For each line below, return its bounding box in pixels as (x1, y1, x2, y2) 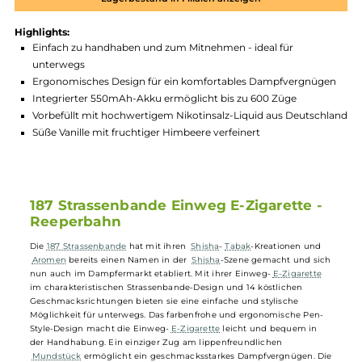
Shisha (212, 347, 244, 360)
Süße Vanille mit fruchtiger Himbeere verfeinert (36, 221, 289, 234)
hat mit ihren (140, 347, 210, 360)
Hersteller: (16, 28, 76, 42)
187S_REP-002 (206, 13, 284, 27)
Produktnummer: (16, 13, 115, 27)
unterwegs (36, 145, 95, 159)
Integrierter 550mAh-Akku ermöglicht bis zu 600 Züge (36, 183, 330, 197)
